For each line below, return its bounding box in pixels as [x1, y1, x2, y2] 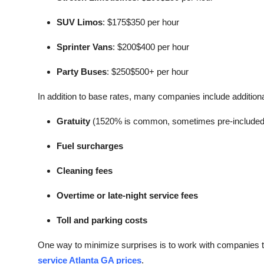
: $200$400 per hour [113, 42, 189, 52]
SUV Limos [57, 17, 103, 27]
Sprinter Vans [57, 42, 113, 52]
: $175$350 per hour [103, 17, 179, 27]
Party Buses [57, 67, 107, 77]
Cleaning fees [57, 166, 113, 176]
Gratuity [57, 116, 90, 126]
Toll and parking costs [57, 215, 147, 225]
